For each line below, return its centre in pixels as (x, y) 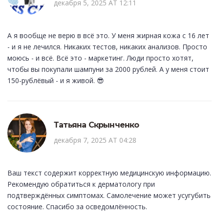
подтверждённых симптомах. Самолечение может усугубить (109, 196)
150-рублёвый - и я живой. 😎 (56, 81)
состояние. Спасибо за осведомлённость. (77, 207)
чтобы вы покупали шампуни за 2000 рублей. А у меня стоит (108, 69)
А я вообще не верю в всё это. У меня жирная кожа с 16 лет (108, 36)
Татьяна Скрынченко (97, 125)
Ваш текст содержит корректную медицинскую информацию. (109, 173)
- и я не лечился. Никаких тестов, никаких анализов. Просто (107, 47)
